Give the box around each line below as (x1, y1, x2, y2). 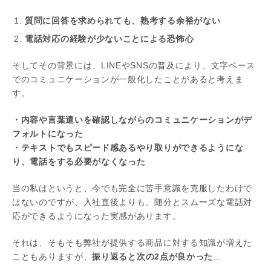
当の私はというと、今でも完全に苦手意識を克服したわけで (12, 183, 252, 193)
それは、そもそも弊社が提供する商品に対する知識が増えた (12, 238, 252, 247)
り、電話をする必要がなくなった (12, 157, 146, 166)
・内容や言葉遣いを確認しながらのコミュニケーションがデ (12, 115, 252, 125)
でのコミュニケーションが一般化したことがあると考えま (12, 74, 244, 84)
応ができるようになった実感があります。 (12, 211, 181, 221)
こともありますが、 (12, 252, 93, 261)
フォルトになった (12, 129, 83, 139)
